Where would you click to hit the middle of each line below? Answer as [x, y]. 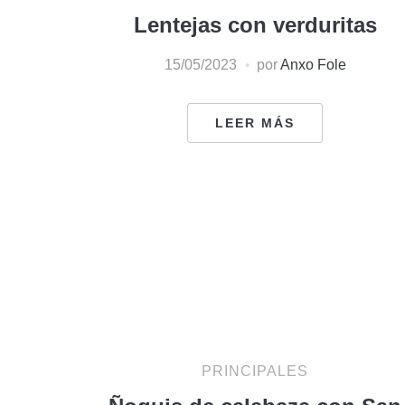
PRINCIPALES [255, 371]
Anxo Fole [313, 64]
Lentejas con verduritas [255, 24]
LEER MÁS [255, 122]
